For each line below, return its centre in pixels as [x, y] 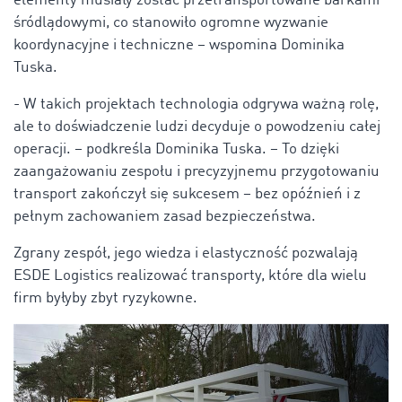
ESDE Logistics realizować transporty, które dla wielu [190, 276]
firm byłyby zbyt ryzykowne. [105, 299]
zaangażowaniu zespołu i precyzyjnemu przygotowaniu [197, 172]
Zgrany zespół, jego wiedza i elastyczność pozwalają [186, 254]
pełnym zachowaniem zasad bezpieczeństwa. [165, 217]
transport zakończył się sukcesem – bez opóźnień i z [187, 195]
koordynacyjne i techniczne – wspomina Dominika [179, 46]
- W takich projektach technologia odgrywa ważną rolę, [196, 105]
